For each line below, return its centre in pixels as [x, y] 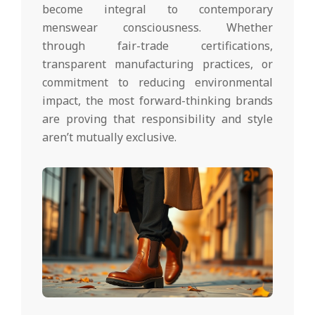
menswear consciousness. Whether [157, 28]
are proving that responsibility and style [157, 119]
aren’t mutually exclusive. [109, 137]
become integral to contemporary [157, 9]
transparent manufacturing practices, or [157, 64]
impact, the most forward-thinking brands [157, 101]
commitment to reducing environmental [157, 83]
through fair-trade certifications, [157, 46]
